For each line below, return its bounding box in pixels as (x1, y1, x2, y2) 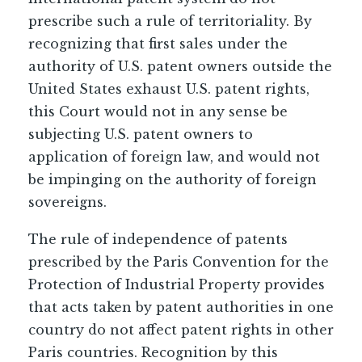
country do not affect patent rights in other (28, 322, 334, 338)
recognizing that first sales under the (28, 36, 288, 52)
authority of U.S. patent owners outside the (28, 58, 332, 74)
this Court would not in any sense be (28, 103, 288, 120)
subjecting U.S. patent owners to (28, 126, 253, 142)
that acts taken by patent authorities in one (28, 299, 334, 315)
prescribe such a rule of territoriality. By (28, 13, 312, 29)
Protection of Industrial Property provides (28, 276, 325, 293)
